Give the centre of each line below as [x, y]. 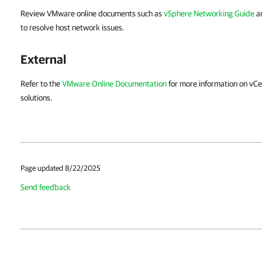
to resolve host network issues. [73, 27]
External [43, 59]
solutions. [37, 98]
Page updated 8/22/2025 [61, 168]
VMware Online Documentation [114, 84]
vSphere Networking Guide [209, 13]
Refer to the [41, 84]
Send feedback [46, 187]
